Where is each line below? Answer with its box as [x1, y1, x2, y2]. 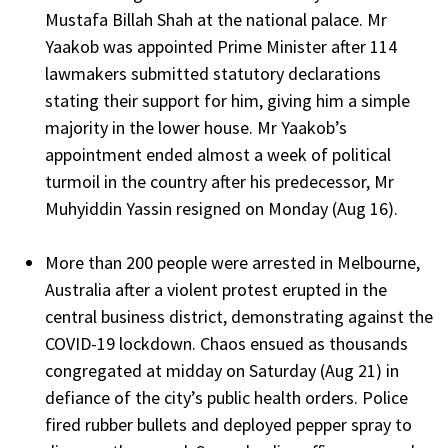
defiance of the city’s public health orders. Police [45, 385, 408, 409]
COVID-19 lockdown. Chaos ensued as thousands [45, 331, 408, 355]
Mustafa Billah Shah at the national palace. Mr [45, 7, 387, 31]
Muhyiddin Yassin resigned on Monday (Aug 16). [45, 196, 398, 220]
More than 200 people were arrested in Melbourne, [45, 250, 420, 274]
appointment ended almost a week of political [45, 142, 391, 166]
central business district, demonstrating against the [45, 304, 433, 328]
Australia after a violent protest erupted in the [45, 277, 387, 301]
